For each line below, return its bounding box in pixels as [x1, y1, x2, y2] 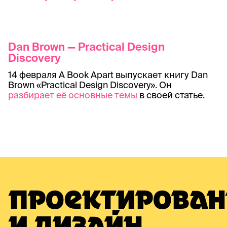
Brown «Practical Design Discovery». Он [8, 79, 172, 90]
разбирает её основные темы [8, 89, 137, 100]
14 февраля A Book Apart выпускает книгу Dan [8, 69, 208, 80]
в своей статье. [137, 89, 205, 100]
